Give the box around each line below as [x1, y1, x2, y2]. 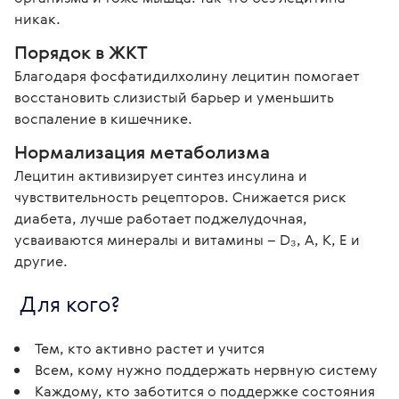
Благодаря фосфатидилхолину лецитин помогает [14, 65, 362, 85]
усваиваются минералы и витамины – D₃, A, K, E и [14, 229, 363, 249]
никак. [14, 8, 64, 28]
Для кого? [20, 289, 126, 318]
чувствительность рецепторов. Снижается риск [14, 186, 350, 207]
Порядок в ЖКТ [14, 39, 148, 64]
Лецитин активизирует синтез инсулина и [14, 165, 311, 185]
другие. [14, 250, 68, 271]
